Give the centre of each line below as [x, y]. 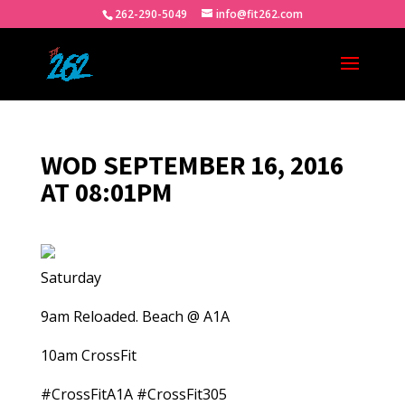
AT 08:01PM [106, 192]
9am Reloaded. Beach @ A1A [135, 316]
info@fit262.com [259, 14]
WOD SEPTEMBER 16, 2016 [192, 165]
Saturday [71, 278]
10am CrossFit [88, 355]
